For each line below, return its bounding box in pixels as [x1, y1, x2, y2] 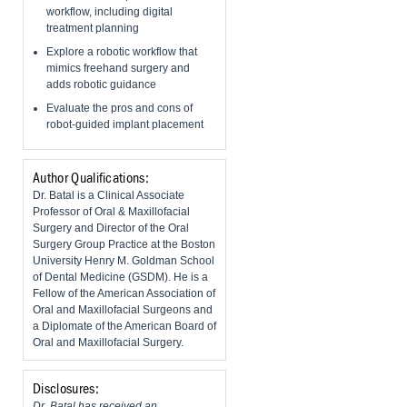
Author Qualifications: [33, 171, 150, 186]
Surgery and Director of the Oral [33, 222, 189, 235]
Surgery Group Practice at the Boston [33, 238, 215, 252]
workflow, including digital [46, 5, 173, 19]
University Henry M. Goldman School [33, 254, 214, 268]
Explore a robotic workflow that [46, 45, 197, 59]
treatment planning [46, 22, 139, 35]
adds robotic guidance [46, 78, 156, 92]
